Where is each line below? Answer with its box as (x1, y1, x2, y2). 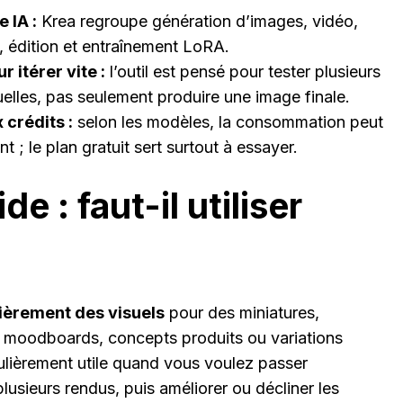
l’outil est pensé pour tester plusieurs (105, 62, 381, 82)
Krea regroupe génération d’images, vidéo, (37, 12, 358, 31)
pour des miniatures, (165, 302, 319, 322)
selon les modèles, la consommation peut (73, 112, 383, 132)
